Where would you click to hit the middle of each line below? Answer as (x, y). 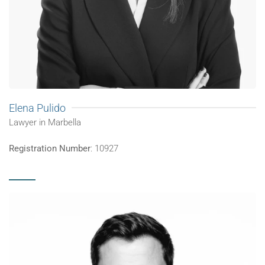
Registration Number (50, 148)
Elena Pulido (37, 108)
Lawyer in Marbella (45, 122)
